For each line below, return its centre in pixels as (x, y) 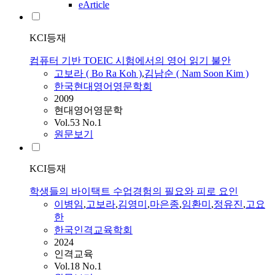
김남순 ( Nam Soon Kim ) (196, 74)
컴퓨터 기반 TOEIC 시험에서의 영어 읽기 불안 (130, 61)
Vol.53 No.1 (78, 123)
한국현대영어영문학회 (103, 87)
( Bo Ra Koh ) (113, 74)
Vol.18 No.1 (78, 266)
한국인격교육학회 (93, 230)
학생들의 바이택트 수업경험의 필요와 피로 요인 (134, 192)
